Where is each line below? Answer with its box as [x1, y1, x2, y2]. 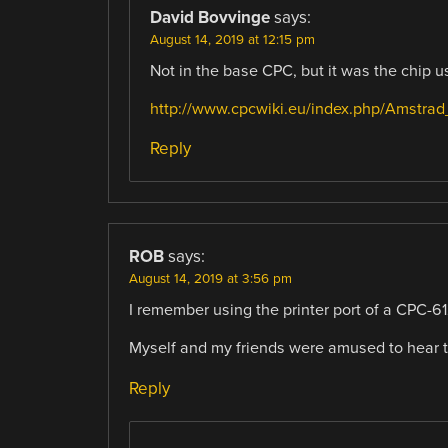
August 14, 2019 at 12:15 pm [149, 32, 315, 49]
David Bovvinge [149, 7, 270, 29]
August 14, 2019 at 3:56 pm [128, 271, 292, 288]
